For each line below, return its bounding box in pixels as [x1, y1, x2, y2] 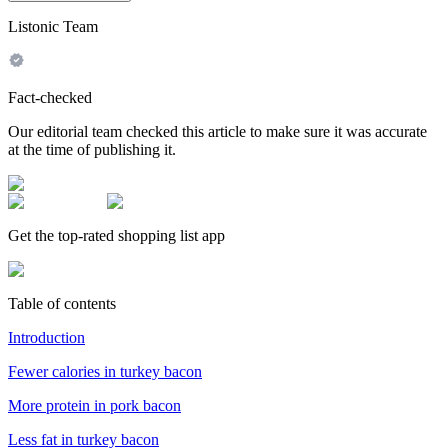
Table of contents [8, 294, 116, 312]
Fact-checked [8, 88, 92, 106]
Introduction [8, 328, 85, 346]
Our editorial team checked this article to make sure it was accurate [8, 122, 427, 140]
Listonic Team [8, 17, 98, 35]
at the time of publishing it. [8, 140, 176, 158]
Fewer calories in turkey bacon [8, 362, 202, 380]
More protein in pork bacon [8, 396, 181, 414]
